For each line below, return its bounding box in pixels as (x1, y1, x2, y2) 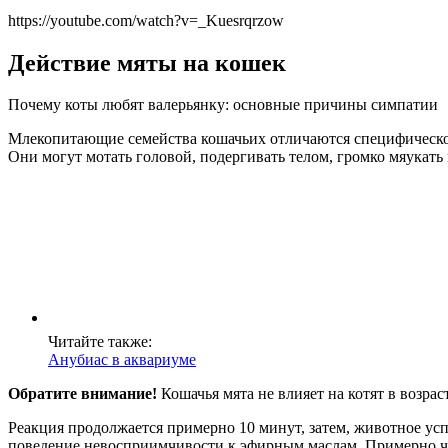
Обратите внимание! (8, 385, 157, 403)
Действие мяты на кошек (8, 49, 286, 76)
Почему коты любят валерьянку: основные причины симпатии (8, 96, 438, 114)
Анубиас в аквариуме (48, 351, 196, 369)
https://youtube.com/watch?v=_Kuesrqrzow (8, 11, 284, 29)
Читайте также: (48, 333, 152, 351)
